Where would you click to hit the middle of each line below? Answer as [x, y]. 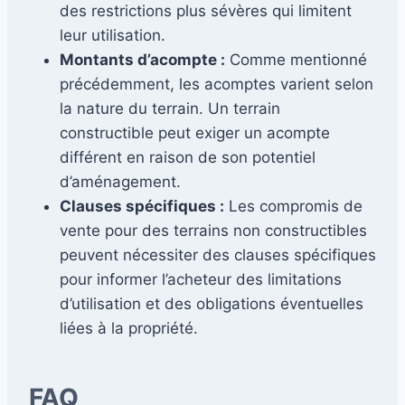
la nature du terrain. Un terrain [170, 108]
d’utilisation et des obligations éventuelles [212, 303]
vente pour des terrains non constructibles [213, 230]
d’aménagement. [120, 181]
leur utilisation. [113, 35]
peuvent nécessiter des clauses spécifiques [218, 254]
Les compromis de [293, 206]
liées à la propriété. [129, 328]
